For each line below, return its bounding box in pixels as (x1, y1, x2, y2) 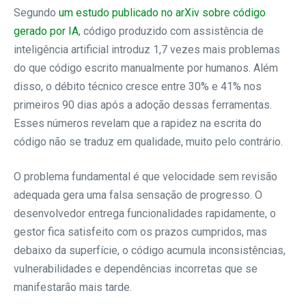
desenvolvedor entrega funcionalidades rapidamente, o (14, 206, 276, 220)
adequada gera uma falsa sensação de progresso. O (14, 188, 262, 201)
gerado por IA (14, 24, 79, 38)
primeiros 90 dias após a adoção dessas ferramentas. (14, 98, 272, 111)
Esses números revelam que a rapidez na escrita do (14, 116, 262, 130)
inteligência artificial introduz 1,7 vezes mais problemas (14, 42, 280, 56)
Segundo (14, 5, 59, 19)
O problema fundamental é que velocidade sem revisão (14, 169, 277, 183)
